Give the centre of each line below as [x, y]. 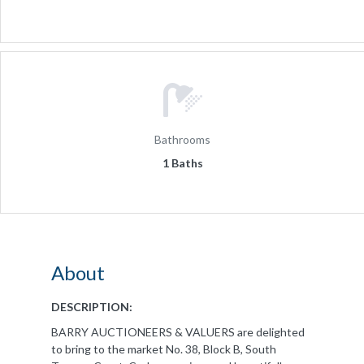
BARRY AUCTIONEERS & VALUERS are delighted [178, 331]
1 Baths [182, 162]
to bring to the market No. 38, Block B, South [164, 349]
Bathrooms [182, 139]
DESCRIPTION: [92, 306]
